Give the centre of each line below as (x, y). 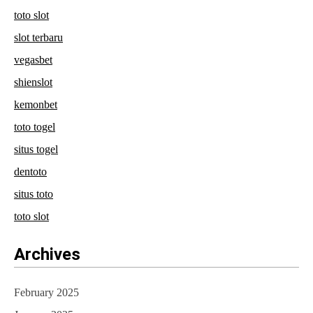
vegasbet (33, 60)
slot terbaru (38, 38)
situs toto (34, 194)
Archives (47, 255)
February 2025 (46, 293)
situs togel (36, 150)
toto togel (35, 127)
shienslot (33, 82)
